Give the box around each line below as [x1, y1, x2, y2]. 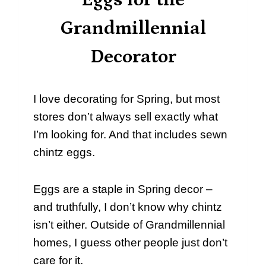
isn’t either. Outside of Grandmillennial [33, 218, 225, 232]
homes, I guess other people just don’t [33, 236, 227, 249]
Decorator [90, 46, 176, 68]
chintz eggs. [33, 146, 95, 159]
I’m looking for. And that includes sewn [33, 128, 227, 141]
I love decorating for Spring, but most [33, 93, 220, 106]
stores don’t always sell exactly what [33, 110, 218, 123]
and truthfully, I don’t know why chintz [33, 201, 222, 214]
